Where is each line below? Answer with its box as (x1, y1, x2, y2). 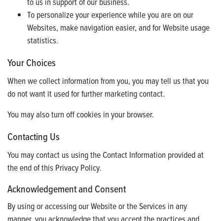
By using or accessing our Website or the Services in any (7, 199, 187, 212)
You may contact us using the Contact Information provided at (7, 148, 204, 161)
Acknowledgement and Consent (7, 182, 126, 196)
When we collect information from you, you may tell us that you (7, 74, 209, 87)
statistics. (27, 34, 58, 46)
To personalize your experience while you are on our (27, 8, 193, 21)
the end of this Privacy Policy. (7, 161, 101, 174)
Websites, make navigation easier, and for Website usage (27, 21, 210, 34)
